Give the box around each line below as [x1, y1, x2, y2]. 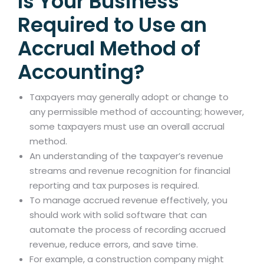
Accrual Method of [18, 34, 200, 63]
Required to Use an [18, 11, 207, 39]
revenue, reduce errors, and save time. [29, 238, 198, 251]
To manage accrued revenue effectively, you [29, 194, 227, 207]
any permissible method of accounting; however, [29, 105, 244, 118]
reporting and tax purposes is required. [29, 179, 199, 192]
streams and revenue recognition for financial [29, 164, 230, 177]
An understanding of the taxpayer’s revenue [29, 150, 223, 163]
